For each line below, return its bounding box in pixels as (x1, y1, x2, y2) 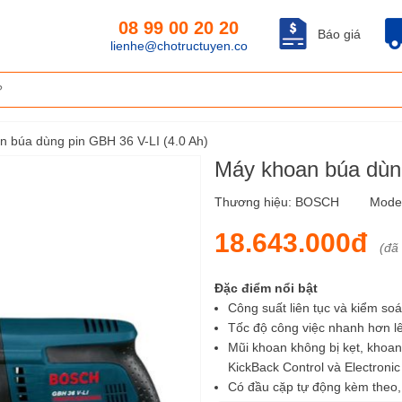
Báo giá (318, 27, 361, 41)
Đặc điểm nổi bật (214, 281, 318, 296)
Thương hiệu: (214, 195, 295, 209)
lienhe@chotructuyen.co (109, 39, 248, 53)
